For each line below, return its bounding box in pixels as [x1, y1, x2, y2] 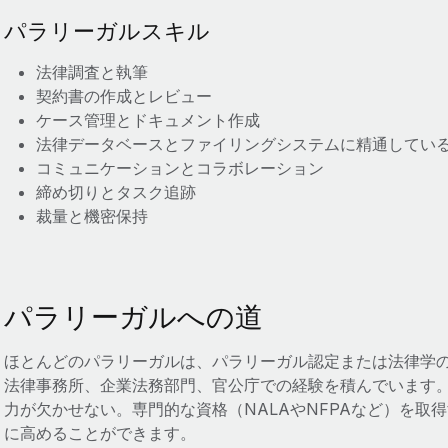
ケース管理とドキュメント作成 [35, 110, 260, 130]
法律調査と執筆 [35, 62, 148, 82]
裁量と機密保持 [35, 206, 148, 226]
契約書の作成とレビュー [35, 86, 212, 106]
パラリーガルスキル [3, 18, 210, 44]
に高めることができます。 [3, 423, 196, 443]
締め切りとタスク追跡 [35, 182, 196, 202]
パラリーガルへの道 [3, 300, 263, 333]
